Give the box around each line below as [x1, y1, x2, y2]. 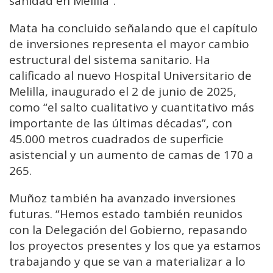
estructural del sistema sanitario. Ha [9, 52, 210, 68]
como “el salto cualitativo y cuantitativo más [9, 99, 254, 116]
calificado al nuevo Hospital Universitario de [9, 68, 252, 84]
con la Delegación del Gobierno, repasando [9, 222, 247, 238]
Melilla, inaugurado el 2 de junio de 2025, [9, 83, 236, 100]
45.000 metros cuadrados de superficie [9, 131, 224, 147]
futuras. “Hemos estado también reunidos [9, 206, 243, 222]
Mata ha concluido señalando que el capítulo [9, 20, 258, 37]
